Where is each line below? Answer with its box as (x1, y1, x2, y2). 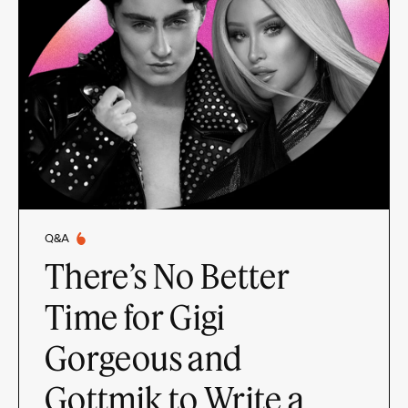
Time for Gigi (45, 297, 226, 337)
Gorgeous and (45, 338, 242, 378)
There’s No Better (45, 256, 291, 296)
